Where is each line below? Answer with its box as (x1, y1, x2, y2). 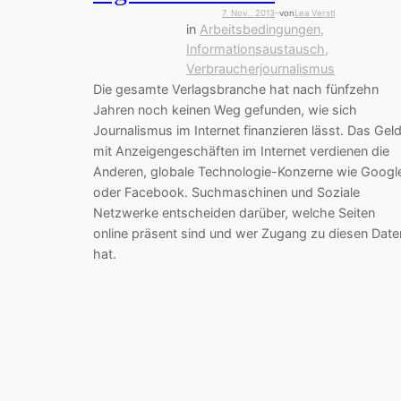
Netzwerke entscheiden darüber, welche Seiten (93, 204, 375, 220)
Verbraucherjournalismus (186, 60, 335, 76)
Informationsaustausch (186, 40, 325, 56)
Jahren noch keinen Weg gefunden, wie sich (93, 101, 357, 117)
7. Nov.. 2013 (222, 7, 275, 18)
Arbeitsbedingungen (200, 21, 320, 37)
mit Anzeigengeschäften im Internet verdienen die (93, 142, 389, 158)
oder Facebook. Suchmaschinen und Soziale (93, 183, 360, 200)
